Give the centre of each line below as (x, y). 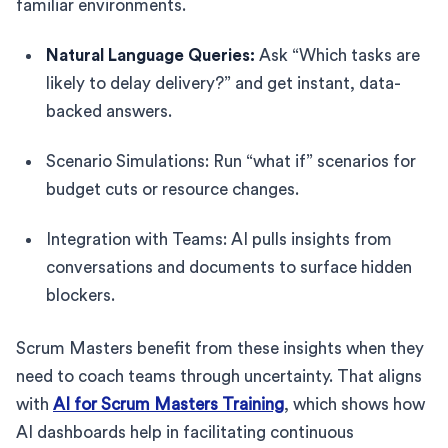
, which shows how (354, 404)
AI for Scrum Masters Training (168, 404)
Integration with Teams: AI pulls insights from (219, 239)
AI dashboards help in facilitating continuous (185, 432)
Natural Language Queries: (150, 55)
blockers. (80, 295)
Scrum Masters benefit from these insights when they (220, 348)
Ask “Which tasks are (337, 55)
